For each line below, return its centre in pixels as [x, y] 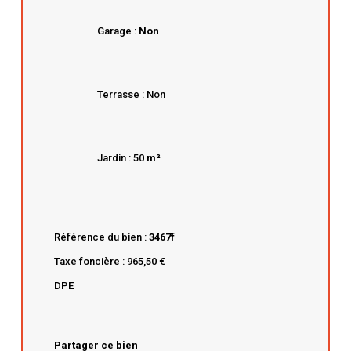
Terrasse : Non [132, 95]
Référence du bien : [102, 237]
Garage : [118, 31]
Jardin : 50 [121, 158]
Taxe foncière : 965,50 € [110, 262]
